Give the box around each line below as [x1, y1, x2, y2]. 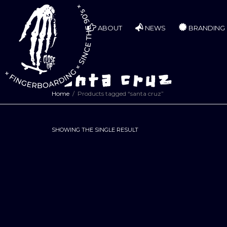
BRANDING [187, 24, 225, 32]
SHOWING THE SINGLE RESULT [52, 126, 138, 134]
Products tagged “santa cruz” [78, 90, 164, 98]
